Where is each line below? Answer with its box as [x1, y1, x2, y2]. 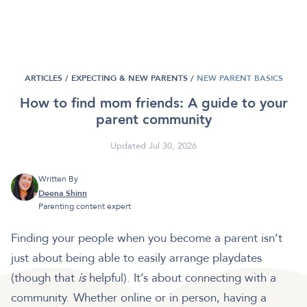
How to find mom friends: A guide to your [19, 94, 288, 113]
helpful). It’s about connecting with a [89, 270, 276, 286]
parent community [95, 110, 212, 130]
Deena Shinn [38, 188, 87, 199]
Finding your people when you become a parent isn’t [11, 230, 282, 247]
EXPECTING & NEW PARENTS [71, 73, 188, 84]
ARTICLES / [24, 73, 69, 84]
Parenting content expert [38, 201, 131, 212]
